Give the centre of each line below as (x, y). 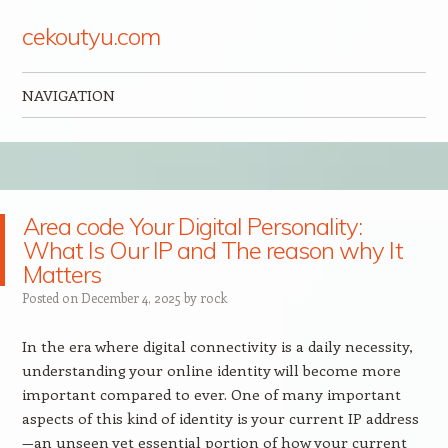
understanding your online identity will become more (211, 370)
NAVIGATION (68, 95)
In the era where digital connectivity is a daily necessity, (217, 346)
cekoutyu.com (90, 36)
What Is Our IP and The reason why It (213, 250)
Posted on (51, 297)
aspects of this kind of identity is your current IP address (220, 418)
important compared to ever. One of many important (211, 394)
